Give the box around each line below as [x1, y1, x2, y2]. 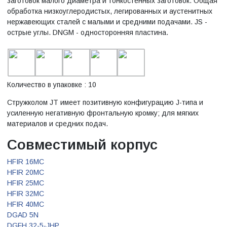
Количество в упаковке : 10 [7, 80, 96, 89]
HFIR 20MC [7, 168, 44, 176]
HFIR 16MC [7, 157, 44, 166]
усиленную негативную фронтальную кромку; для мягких [7, 108, 199, 117]
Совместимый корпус [7, 136, 158, 153]
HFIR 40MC [7, 200, 44, 208]
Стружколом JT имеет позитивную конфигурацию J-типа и [7, 98, 203, 106]
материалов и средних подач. [7, 119, 108, 128]
